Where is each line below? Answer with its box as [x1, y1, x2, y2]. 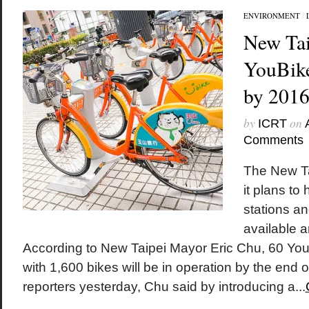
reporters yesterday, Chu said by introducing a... [22, 279, 306, 294]
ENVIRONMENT [243, 10, 300, 21]
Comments [243, 133, 303, 147]
